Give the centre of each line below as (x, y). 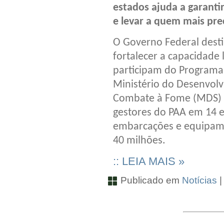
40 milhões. (139, 140)
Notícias (199, 180)
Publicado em (150, 180)
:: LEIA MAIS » (149, 161)
